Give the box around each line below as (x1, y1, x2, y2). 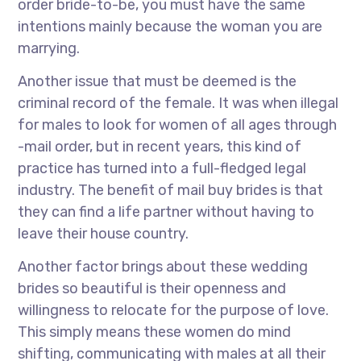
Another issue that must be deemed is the (18, 73, 297, 90)
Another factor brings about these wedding (18, 258, 309, 276)
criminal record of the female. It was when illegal (18, 94, 339, 112)
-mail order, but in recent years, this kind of (18, 138, 302, 156)
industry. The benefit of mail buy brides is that (18, 181, 324, 199)
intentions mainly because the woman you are (18, 18, 323, 35)
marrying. (18, 39, 81, 57)
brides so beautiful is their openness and (18, 280, 287, 297)
